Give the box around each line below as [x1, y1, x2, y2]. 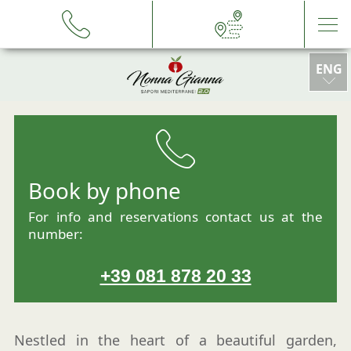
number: [28, 225, 83, 244]
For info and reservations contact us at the [28, 208, 323, 226]
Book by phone [28, 175, 181, 206]
